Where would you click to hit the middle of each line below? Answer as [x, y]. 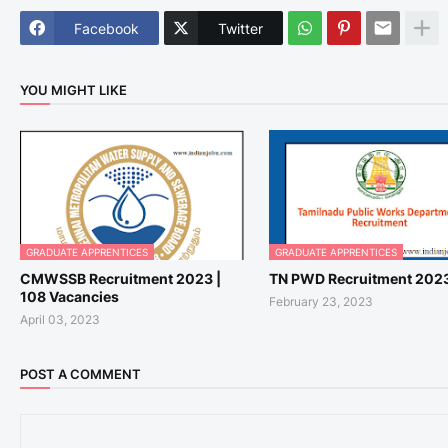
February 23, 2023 [320, 302]
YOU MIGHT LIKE [73, 89]
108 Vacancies [69, 297]
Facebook [106, 28]
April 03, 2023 [60, 320]
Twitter [240, 28]
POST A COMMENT [80, 373]
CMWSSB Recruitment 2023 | [120, 279]
